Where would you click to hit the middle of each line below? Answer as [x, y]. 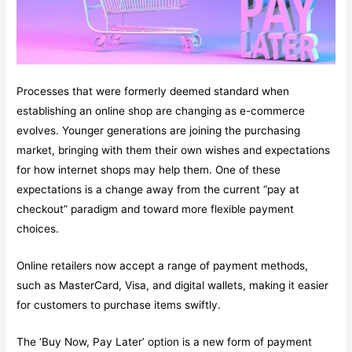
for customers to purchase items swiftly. [119, 305]
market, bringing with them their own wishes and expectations [174, 150]
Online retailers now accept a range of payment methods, [163, 266]
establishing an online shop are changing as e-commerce [161, 111]
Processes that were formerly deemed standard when [153, 92]
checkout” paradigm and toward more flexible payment [156, 209]
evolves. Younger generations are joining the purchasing [159, 131]
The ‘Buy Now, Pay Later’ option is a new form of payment [165, 341]
